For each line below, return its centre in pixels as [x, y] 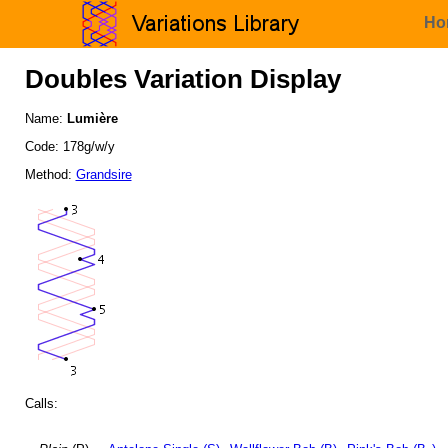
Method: [50, 174]
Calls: [41, 404]
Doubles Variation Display [182, 79]
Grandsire [103, 174]
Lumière [92, 119]
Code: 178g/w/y [69, 147]
